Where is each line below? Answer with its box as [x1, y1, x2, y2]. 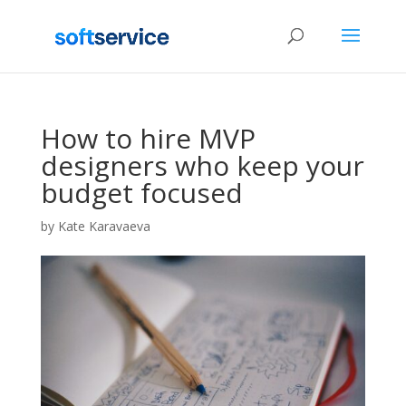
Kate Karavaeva [57, 217, 150, 235]
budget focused [40, 174, 243, 211]
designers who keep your [40, 147, 364, 184]
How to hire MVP [40, 120, 256, 157]
